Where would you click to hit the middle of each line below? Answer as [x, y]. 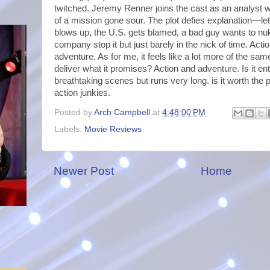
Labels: [69, 129]
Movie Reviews [113, 129]
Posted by [74, 112]
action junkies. [82, 93]
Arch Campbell [122, 112]
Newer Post [84, 171]
